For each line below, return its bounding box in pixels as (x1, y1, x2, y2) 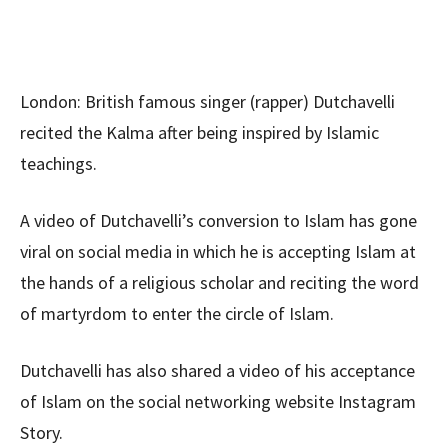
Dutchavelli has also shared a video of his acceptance (20, 359, 415, 382)
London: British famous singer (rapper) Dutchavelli (20, 90, 395, 113)
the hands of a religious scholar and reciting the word (20, 271, 419, 294)
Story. (20, 421, 63, 444)
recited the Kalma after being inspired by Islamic (20, 121, 379, 144)
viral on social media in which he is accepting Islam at (20, 240, 416, 263)
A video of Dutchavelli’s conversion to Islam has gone (20, 209, 417, 232)
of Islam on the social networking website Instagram (20, 390, 416, 413)
